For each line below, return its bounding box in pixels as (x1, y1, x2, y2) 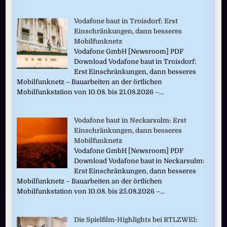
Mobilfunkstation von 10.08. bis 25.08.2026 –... (17, 187, 165, 196)
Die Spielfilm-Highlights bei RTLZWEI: (74, 216, 198, 224)
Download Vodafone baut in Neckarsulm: (74, 157, 205, 165)
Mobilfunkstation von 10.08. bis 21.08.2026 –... (17, 88, 164, 96)
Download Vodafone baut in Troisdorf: (74, 58, 197, 66)
